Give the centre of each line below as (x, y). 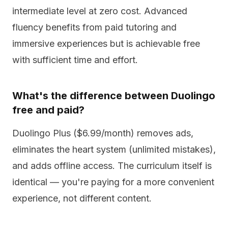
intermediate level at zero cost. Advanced (100, 11)
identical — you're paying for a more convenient (113, 182)
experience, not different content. (82, 198)
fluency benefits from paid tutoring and (94, 27)
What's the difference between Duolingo (114, 96)
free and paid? (48, 110)
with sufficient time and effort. (75, 60)
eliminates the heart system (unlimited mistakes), (114, 149)
